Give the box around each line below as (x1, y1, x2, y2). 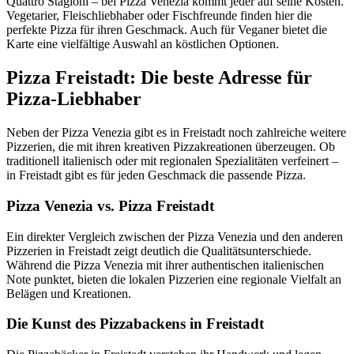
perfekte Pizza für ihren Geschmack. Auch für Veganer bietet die (6, 23, 327, 37)
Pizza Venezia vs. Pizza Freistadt (6, 198, 214, 214)
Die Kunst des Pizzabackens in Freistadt (6, 315, 264, 333)
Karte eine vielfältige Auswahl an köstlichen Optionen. (6, 37, 279, 51)
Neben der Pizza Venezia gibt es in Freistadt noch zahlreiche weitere (6, 126, 346, 140)
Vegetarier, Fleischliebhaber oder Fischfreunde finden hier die (6, 9, 312, 23)
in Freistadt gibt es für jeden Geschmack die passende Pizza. (6, 168, 306, 183)
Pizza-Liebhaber (6, 88, 141, 110)
